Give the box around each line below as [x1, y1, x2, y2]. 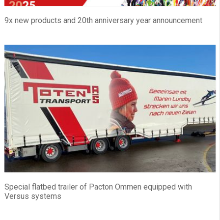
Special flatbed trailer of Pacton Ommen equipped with [4, 182, 192, 192]
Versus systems [4, 192, 61, 201]
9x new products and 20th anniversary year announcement [4, 16, 202, 26]
